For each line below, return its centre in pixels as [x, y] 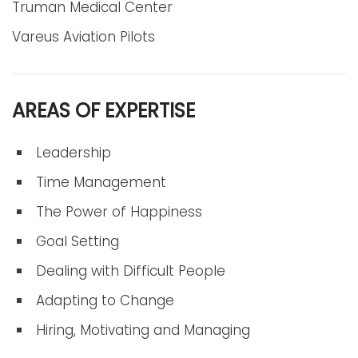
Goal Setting [78, 241]
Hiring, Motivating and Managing [143, 330]
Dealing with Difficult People [131, 271]
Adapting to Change [105, 300]
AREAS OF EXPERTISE [103, 111]
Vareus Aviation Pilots [84, 37]
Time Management [101, 182]
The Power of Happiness [119, 212]
